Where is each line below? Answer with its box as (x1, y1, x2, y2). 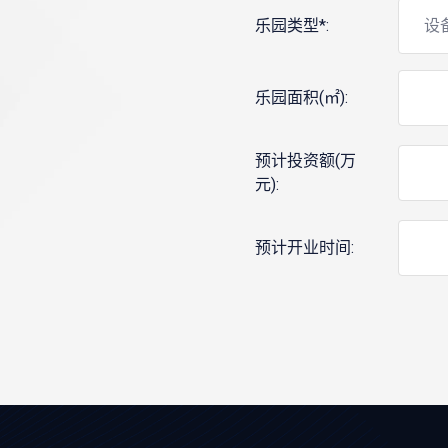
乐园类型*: (255, 16, 330, 36)
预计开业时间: (255, 238, 355, 258)
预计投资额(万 (255, 151, 357, 171)
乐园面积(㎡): (255, 88, 349, 108)
